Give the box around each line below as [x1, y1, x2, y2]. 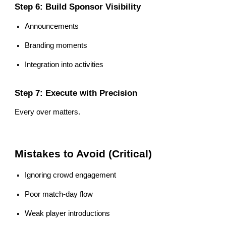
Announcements [25, 22, 79, 30]
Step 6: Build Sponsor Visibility [15, 1, 141, 12]
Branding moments [25, 41, 88, 49]
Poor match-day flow [25, 190, 93, 199]
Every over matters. [15, 108, 81, 117]
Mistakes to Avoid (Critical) [15, 148, 152, 160]
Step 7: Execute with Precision [15, 88, 138, 98]
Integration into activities [25, 60, 104, 69]
